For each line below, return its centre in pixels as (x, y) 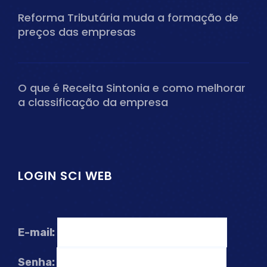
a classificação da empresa (93, 102)
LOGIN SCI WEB (65, 176)
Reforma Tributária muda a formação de (128, 17)
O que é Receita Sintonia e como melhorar (132, 88)
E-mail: (37, 232)
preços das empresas (77, 32)
